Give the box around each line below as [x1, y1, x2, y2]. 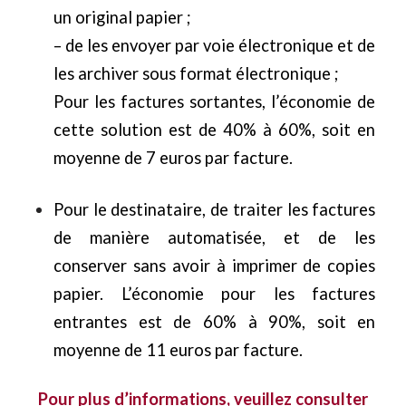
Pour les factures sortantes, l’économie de [53, 92, 376, 112]
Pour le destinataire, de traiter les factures [53, 199, 376, 220]
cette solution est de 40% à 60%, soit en [53, 120, 376, 140]
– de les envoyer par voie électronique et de [53, 35, 376, 56]
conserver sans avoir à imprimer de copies [53, 256, 376, 276]
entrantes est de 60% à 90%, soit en [53, 312, 376, 333]
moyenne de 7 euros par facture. [53, 148, 293, 169]
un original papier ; [53, 7, 191, 28]
